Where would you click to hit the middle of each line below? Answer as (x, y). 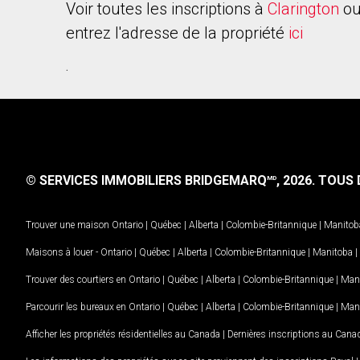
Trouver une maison (67, 225)
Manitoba (333, 252)
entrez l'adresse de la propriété (177, 33)
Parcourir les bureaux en (77, 307)
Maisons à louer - (63, 252)
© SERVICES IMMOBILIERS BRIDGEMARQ (146, 180)
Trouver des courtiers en (77, 279)
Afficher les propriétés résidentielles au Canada (123, 334)
